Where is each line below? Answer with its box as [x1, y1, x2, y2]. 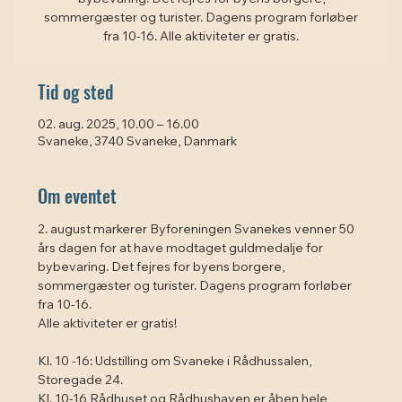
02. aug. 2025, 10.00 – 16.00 [38, 118, 200, 132]
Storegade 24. [38, 374, 124, 388]
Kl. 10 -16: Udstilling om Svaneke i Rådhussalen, [38, 355, 315, 369]
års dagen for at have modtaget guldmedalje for [38, 242, 324, 256]
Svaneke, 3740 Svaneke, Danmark [38, 135, 238, 149]
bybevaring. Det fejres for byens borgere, [38, 261, 288, 275]
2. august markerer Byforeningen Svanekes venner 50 [38, 223, 358, 237]
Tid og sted [38, 77, 114, 105]
